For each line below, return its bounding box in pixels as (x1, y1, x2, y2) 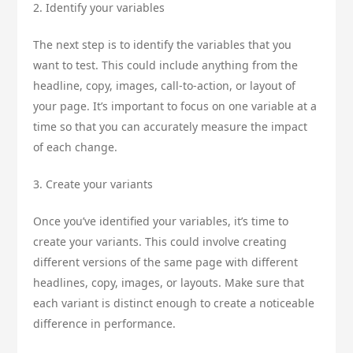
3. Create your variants (33, 176, 154, 192)
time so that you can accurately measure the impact (33, 119, 308, 135)
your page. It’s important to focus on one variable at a (33, 98, 318, 114)
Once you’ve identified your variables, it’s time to (33, 214, 289, 229)
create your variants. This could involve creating (33, 234, 288, 250)
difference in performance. (33, 316, 176, 332)
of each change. (33, 139, 118, 155)
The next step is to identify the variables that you (33, 37, 292, 53)
